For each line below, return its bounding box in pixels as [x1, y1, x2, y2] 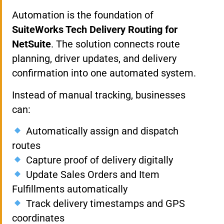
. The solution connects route [51, 38, 180, 50]
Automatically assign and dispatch [23, 124, 178, 137]
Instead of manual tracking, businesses [12, 88, 185, 101]
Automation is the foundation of [12, 9, 153, 21]
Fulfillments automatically [12, 182, 127, 195]
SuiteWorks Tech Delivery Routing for [12, 23, 177, 36]
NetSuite [12, 38, 51, 50]
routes [12, 139, 40, 151]
